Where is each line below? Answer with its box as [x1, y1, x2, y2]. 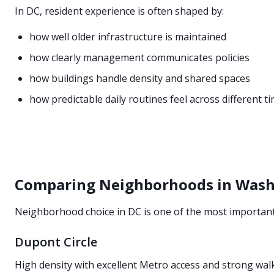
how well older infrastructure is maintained [29, 30, 226, 43]
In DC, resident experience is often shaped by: [15, 4, 224, 18]
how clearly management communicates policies [29, 51, 250, 64]
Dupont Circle [15, 234, 97, 250]
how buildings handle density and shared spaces [29, 72, 250, 85]
